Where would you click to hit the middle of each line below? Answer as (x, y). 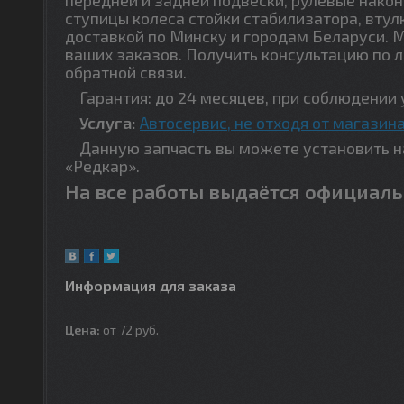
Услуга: (102, 122)
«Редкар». (104, 165)
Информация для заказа (151, 285)
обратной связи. (126, 72)
